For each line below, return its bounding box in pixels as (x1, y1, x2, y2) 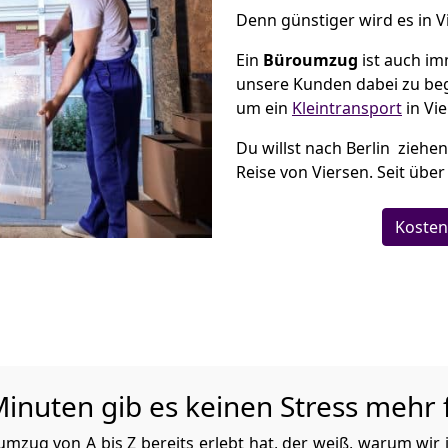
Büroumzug (263, 49, 358, 71)
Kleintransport (292, 97, 402, 119)
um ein (236, 97, 292, 119)
